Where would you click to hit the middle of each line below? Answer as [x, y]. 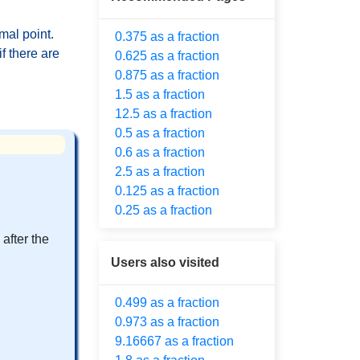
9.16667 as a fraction [174, 341]
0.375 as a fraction [167, 37]
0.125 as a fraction [167, 191]
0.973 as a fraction [167, 322]
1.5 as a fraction [160, 94]
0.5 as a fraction [160, 133]
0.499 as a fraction [167, 303]
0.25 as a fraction [164, 210]
